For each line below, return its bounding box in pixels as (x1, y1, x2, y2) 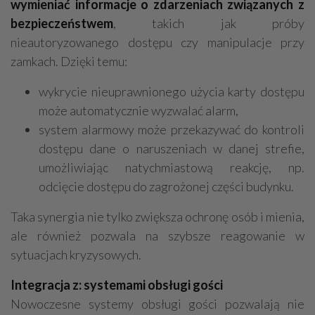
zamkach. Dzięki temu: (11, 53, 127, 70)
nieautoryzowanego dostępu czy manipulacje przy (11, 34, 304, 51)
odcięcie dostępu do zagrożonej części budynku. (39, 179, 294, 195)
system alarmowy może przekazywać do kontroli (39, 122, 304, 138)
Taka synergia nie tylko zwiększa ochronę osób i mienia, (11, 209, 304, 225)
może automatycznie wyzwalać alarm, (39, 103, 238, 119)
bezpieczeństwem (11, 15, 113, 32)
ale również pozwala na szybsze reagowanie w (11, 228, 304, 244)
